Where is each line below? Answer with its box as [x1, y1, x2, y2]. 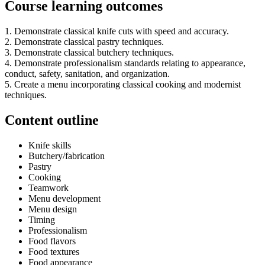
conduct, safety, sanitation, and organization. [5, 69, 170, 79]
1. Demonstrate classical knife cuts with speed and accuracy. [5, 26, 229, 37]
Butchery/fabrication [28, 150, 105, 161]
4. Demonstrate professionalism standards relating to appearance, [5, 58, 245, 69]
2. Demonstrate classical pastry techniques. [5, 37, 164, 47]
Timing [28, 214, 55, 225]
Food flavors [28, 235, 76, 246]
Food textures [28, 246, 79, 257]
